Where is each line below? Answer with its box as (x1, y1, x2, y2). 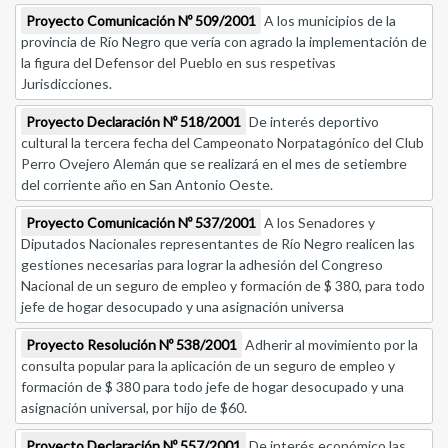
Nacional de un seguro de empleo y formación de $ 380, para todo (21, 277, 425, 295)
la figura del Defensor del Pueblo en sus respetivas (21, 54, 336, 72)
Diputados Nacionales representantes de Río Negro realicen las (21, 235, 415, 253)
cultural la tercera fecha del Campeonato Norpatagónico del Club (21, 134, 424, 152)
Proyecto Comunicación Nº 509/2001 (26, 12, 256, 30)
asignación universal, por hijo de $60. (21, 399, 247, 417)
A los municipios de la (261, 12, 396, 30)
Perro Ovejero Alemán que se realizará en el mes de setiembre (21, 155, 407, 173)
